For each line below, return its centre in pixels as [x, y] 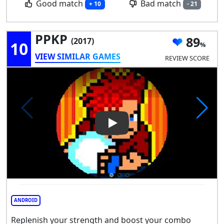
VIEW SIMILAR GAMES [78, 56]
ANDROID [26, 200]
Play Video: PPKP [143, 129]
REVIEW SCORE [187, 58]
